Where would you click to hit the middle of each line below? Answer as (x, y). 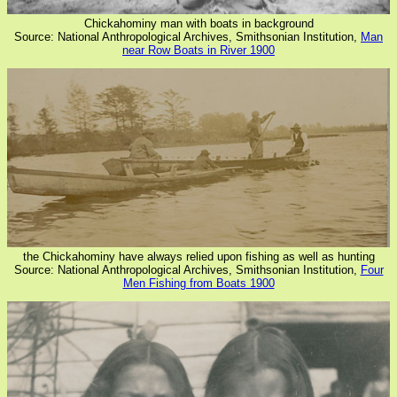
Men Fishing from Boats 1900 (198, 283)
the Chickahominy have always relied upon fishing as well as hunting (198, 256)
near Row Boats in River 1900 (198, 50)
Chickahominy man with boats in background (198, 23)
